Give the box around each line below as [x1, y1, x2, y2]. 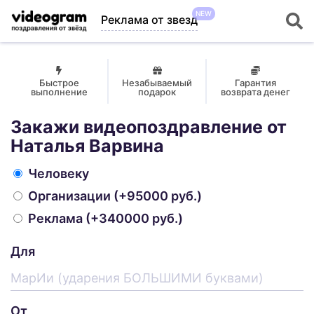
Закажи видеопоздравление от [11, 116, 287, 137]
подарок [138, 86, 176, 97]
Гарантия [234, 77, 276, 88]
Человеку [28, 166, 89, 181]
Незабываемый [122, 77, 192, 88]
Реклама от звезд [101, 12, 198, 27]
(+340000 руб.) [83, 211, 183, 226]
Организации [28, 189, 111, 203]
